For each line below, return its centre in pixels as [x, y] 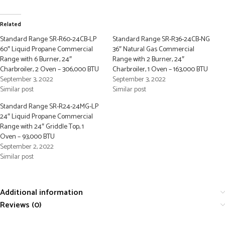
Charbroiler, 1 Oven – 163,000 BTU [160, 70]
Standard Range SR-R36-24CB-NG [161, 40]
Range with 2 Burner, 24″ [148, 60]
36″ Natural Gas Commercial [153, 50]
